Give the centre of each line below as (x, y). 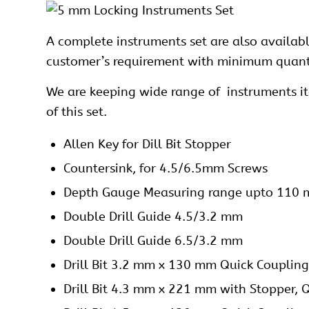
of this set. (77, 112)
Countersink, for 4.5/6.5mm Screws (166, 169)
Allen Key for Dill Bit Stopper (147, 144)
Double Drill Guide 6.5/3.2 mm (153, 241)
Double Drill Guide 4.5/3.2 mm (153, 217)
